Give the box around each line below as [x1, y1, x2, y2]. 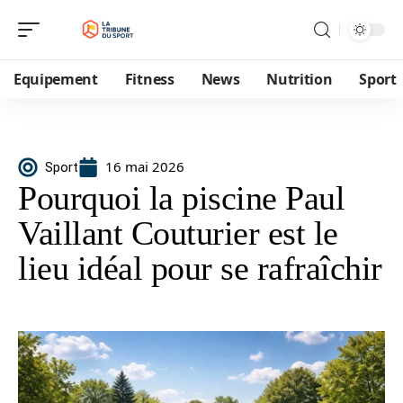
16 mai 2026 [105, 157, 184, 175]
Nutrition [266, 69, 333, 89]
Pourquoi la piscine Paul [18, 179, 345, 217]
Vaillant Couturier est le [18, 214, 338, 252]
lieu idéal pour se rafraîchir [18, 249, 382, 287]
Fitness [124, 69, 175, 89]
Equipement [13, 69, 98, 89]
